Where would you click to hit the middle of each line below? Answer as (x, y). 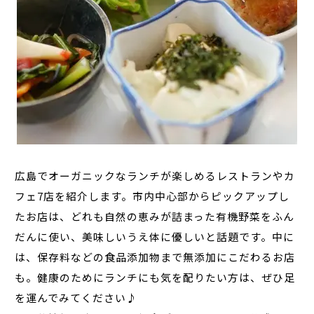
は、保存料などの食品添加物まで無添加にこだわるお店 (155, 257)
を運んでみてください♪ (76, 298)
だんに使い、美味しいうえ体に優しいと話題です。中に (155, 237)
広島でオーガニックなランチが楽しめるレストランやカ (155, 176)
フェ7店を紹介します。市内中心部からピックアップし (152, 196)
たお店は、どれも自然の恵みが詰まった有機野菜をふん (155, 217)
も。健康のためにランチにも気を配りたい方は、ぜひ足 (155, 278)
